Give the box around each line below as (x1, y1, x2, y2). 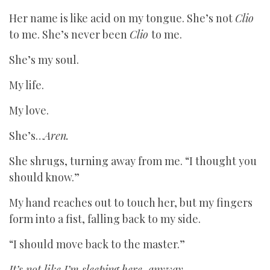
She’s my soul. (9, 52, 79, 67)
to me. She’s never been (9, 27, 130, 42)
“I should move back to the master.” (9, 237, 185, 251)
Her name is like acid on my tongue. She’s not (9, 11, 235, 25)
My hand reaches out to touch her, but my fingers (9, 195, 253, 210)
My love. (9, 103, 49, 118)
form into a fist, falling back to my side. (9, 212, 203, 226)
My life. (9, 78, 44, 92)
